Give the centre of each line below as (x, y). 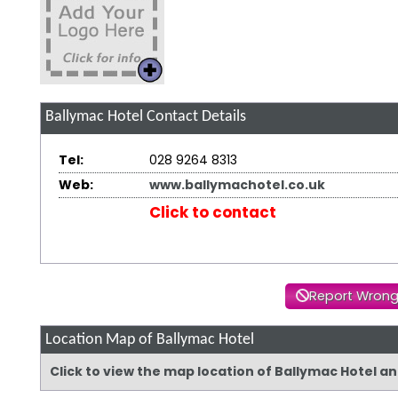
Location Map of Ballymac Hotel (149, 340)
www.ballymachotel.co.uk (237, 185)
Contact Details (194, 117)
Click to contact (212, 213)
